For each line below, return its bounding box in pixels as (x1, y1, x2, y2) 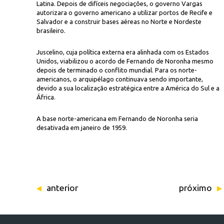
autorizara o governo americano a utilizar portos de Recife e (36, 9, 212, 16)
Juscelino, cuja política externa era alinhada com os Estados (36, 48, 209, 55)
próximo (178, 183, 212, 192)
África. (36, 93, 55, 100)
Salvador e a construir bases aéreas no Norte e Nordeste (36, 18, 201, 25)
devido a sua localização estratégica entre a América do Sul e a (36, 84, 219, 91)
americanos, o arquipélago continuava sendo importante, (36, 75, 203, 82)
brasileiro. (36, 27, 65, 34)
